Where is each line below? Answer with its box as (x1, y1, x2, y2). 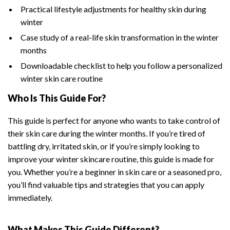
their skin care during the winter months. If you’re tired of (8, 128, 205, 138)
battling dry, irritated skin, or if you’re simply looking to (8, 141, 200, 151)
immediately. (8, 193, 52, 202)
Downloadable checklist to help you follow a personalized (21, 61, 222, 70)
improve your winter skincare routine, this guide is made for (8, 154, 214, 164)
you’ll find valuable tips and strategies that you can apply (8, 180, 204, 189)
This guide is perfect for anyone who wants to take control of (8, 116, 220, 125)
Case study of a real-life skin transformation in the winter (21, 32, 219, 42)
